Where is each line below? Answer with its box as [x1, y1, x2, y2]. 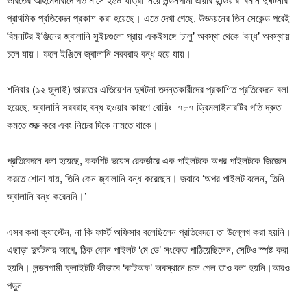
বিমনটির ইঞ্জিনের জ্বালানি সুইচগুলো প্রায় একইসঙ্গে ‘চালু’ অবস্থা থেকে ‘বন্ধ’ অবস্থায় [7, 30, 290, 42]
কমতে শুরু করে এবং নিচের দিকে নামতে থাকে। [7, 119, 158, 131]
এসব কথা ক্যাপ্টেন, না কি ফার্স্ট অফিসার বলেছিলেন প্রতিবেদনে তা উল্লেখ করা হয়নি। [7, 226, 291, 238]
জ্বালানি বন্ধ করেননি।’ [7, 191, 86, 202]
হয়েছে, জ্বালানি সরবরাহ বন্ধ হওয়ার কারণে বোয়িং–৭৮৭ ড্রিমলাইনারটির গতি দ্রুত [7, 101, 281, 113]
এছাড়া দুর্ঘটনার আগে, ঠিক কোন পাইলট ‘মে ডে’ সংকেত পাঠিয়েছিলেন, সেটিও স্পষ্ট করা [7, 244, 288, 256]
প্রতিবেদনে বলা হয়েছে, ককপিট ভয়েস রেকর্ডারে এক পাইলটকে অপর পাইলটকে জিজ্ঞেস [7, 155, 286, 167]
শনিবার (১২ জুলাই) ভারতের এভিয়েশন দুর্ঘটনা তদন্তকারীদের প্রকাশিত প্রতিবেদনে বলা [7, 84, 288, 95]
